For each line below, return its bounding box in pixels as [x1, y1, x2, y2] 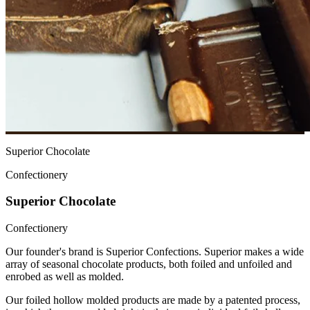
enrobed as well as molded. [6, 271, 124, 283]
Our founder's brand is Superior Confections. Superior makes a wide [6, 246, 304, 258]
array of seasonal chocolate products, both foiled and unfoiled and [6, 258, 292, 271]
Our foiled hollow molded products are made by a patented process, [6, 294, 300, 307]
